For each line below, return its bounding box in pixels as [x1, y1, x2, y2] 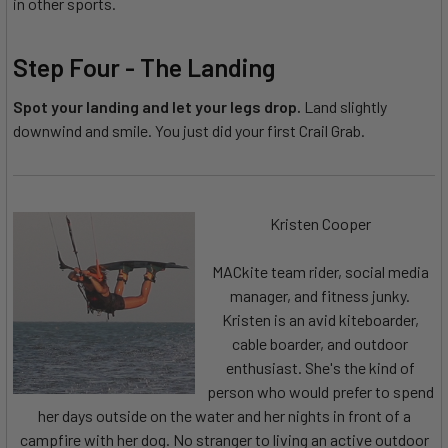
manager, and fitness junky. [230, 285, 410, 305]
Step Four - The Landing [13, 51, 275, 82]
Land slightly [301, 96, 387, 116]
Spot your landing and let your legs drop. [13, 96, 301, 116]
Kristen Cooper [269, 213, 371, 233]
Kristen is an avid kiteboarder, [221, 309, 419, 329]
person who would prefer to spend [206, 381, 434, 401]
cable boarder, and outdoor [232, 333, 408, 353]
